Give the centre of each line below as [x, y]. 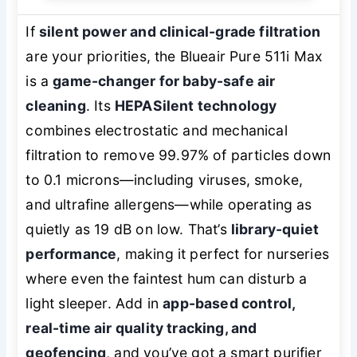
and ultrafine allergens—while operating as [169, 204]
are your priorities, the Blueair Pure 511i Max [175, 56]
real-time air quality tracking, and [141, 328]
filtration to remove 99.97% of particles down [178, 155]
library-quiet [275, 229]
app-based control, [229, 303]
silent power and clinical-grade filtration [180, 31]
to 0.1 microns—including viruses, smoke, [165, 179]
